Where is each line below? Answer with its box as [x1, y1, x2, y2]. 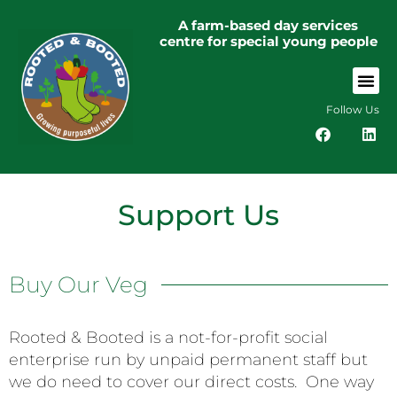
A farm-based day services [178, 17, 359, 34]
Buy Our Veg [9, 270, 148, 298]
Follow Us [325, 103, 379, 116]
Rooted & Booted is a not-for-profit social [9, 327, 328, 347]
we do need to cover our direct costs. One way [9, 371, 374, 392]
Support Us [118, 197, 279, 232]
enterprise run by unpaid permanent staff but [9, 349, 368, 370]
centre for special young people [159, 33, 378, 50]
